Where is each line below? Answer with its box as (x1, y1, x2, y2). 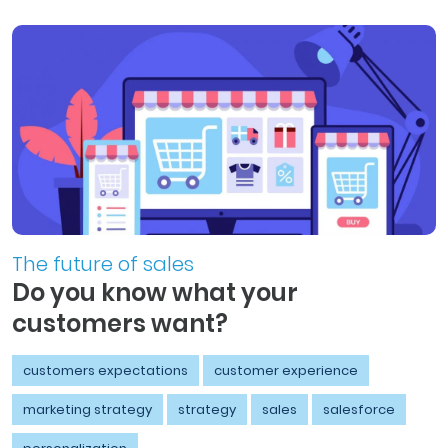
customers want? (12, 306, 228, 340)
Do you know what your (12, 275, 298, 309)
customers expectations (23, 360, 188, 380)
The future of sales (12, 249, 194, 278)
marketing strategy (23, 399, 152, 419)
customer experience (214, 360, 358, 380)
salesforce (323, 399, 395, 419)
